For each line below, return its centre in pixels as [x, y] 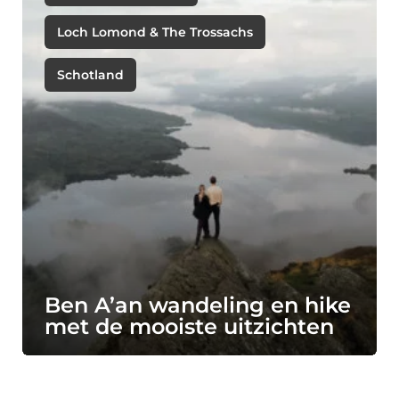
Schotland [90, 74]
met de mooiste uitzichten [189, 326]
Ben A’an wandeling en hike [198, 305]
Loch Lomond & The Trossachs [155, 32]
